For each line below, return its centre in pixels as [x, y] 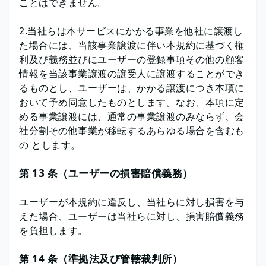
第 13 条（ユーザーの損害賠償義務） [106, 173]
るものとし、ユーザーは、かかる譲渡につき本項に [132, 88]
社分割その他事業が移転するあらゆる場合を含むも [132, 131]
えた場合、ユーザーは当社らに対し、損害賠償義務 [132, 216]
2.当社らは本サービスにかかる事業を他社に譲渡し [131, 31]
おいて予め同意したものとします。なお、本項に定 [132, 102]
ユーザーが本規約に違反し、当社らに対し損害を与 [132, 202]
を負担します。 [53, 230]
